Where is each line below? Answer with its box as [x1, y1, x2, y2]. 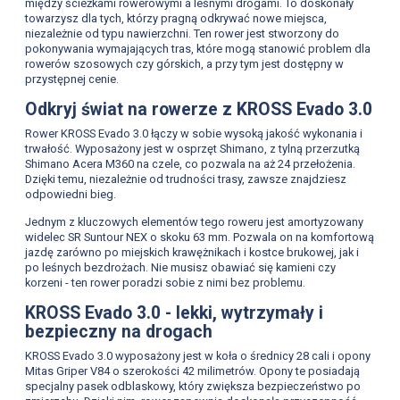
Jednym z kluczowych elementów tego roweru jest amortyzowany [24, 215, 363, 229]
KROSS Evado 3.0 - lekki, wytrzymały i [24, 303, 323, 324]
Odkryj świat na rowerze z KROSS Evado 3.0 [24, 99, 372, 121]
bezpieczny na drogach [24, 321, 212, 343]
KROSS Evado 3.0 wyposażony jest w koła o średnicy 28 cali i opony [24, 348, 371, 362]
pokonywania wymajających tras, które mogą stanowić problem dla [24, 42, 371, 56]
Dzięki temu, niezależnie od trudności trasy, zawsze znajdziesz [24, 171, 346, 186]
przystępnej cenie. [24, 72, 119, 87]
